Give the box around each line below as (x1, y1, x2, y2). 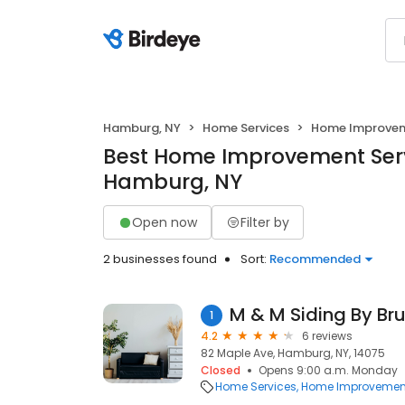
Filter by (240, 212, 289, 231)
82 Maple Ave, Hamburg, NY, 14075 (201, 345, 385, 361)
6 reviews (302, 328, 353, 344)
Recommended (269, 250, 361, 268)
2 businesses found (103, 250, 217, 268)
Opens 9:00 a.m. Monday (259, 363, 398, 378)
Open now (132, 212, 197, 231)
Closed (201, 363, 240, 378)
